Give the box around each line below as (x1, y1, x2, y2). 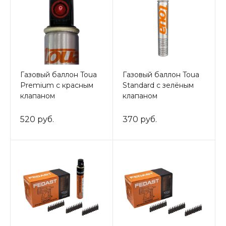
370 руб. (123, 115, 157, 125)
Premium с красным (20, 81, 93, 90)
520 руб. (20, 115, 54, 125)
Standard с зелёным (123, 81, 194, 90)
